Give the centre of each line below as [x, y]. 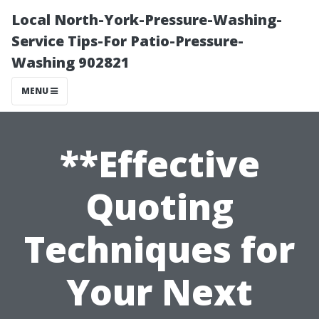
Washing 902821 [70, 62]
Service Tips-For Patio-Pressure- [127, 41]
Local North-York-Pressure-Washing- [147, 20]
